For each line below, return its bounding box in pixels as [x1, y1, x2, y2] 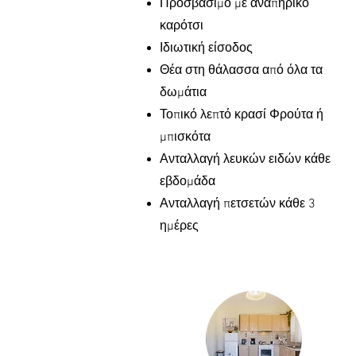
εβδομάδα [160, 174, 215, 190]
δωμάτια [160, 85, 207, 101]
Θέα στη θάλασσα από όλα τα [160, 63, 323, 79]
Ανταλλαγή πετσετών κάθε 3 [160, 196, 315, 212]
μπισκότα [160, 130, 211, 145]
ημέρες [160, 219, 199, 234]
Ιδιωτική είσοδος [160, 41, 253, 56]
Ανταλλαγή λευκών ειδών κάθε [160, 152, 331, 168]
